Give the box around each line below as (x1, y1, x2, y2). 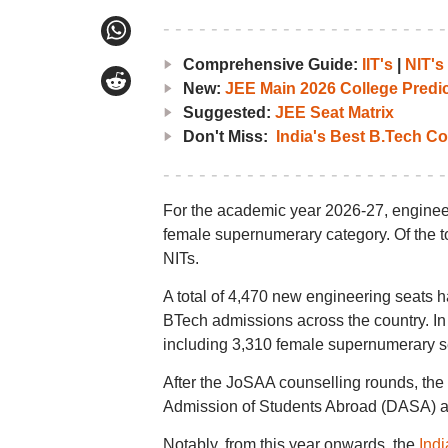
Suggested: (182, 104, 275, 121)
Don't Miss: (182, 128, 276, 145)
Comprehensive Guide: (182, 56, 362, 73)
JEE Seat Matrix (274, 104, 394, 121)
